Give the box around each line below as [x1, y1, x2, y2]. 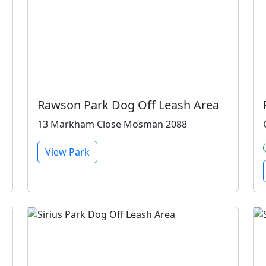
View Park [45, 145, 90, 159]
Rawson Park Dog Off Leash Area [37, 97, 219, 113]
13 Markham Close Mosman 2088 [37, 118, 187, 131]
